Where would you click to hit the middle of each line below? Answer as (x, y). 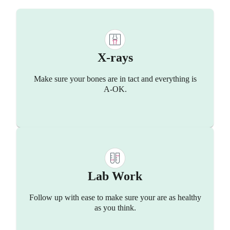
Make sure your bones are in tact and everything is (115, 79)
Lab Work (115, 176)
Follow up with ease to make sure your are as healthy (115, 198)
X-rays (115, 58)
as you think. (115, 208)
